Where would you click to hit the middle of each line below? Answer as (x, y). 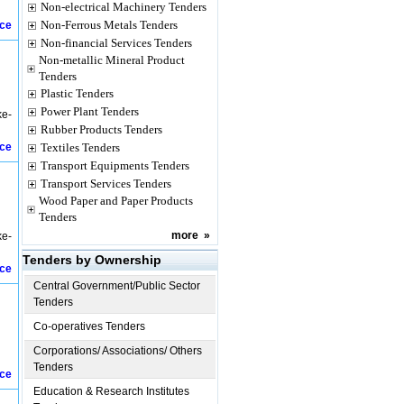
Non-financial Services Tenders (116, 43)
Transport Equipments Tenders (115, 165)
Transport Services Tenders (106, 184)
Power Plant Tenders (90, 111)
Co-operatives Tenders (89, 326)
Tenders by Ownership (92, 260)
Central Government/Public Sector (117, 286)
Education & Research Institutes (111, 391)
